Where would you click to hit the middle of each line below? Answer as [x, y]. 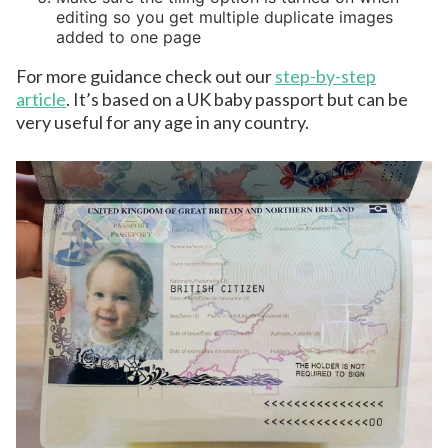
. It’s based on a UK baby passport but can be [237, 99]
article [41, 99]
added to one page [128, 37]
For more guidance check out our [145, 76]
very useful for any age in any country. [162, 122]
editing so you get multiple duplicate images [224, 17]
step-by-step [325, 76]
